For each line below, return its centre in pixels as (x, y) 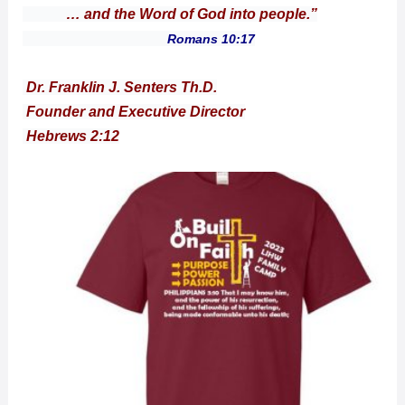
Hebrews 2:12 (71, 136)
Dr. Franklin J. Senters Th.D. (119, 87)
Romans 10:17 (138, 38)
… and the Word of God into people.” (170, 14)
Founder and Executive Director (133, 111)
